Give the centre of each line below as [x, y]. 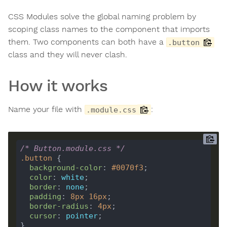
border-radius [59, 206]
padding [45, 196]
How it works [58, 86]
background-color [66, 167]
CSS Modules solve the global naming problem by [102, 17]
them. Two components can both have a [87, 42]
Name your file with [46, 109]
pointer [82, 216]
